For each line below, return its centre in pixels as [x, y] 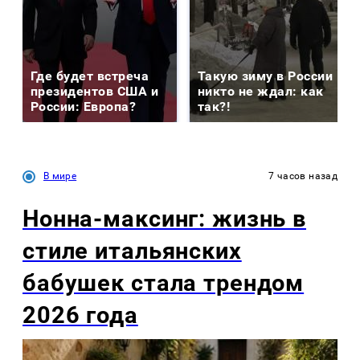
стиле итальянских [132, 250]
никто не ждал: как [261, 92]
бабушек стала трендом [164, 282]
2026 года [80, 315]
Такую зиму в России [266, 76]
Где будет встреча [90, 76]
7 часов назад [303, 176]
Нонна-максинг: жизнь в [165, 218]
